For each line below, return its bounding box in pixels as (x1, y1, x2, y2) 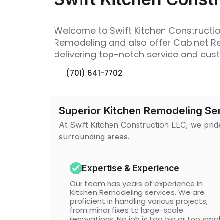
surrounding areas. (58, 132, 130, 141)
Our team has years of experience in (70, 178, 203, 189)
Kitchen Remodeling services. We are (70, 187, 205, 197)
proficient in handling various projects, (70, 196, 208, 206)
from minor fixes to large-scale (70, 205, 183, 215)
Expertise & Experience (82, 163, 179, 173)
